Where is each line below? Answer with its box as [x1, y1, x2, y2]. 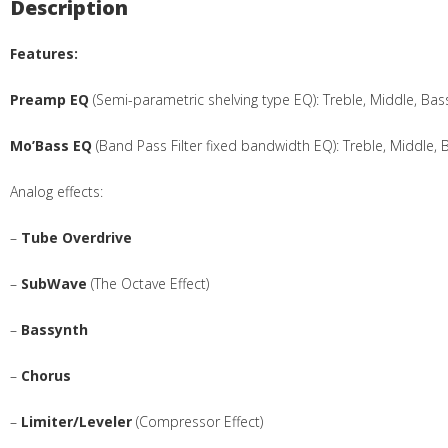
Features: [10, 43, 79, 63]
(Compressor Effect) [132, 411, 264, 431]
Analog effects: [10, 181, 104, 201]
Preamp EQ [10, 89, 90, 109]
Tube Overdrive [21, 227, 133, 247]
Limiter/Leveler [21, 411, 133, 431]
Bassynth [21, 319, 89, 339]
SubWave [21, 273, 88, 293]
